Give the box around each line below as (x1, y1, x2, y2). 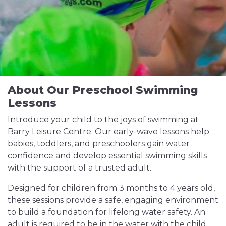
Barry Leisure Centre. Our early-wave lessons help (8, 127, 209, 136)
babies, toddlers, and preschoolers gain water (8, 139, 190, 148)
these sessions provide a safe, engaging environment (8, 195, 218, 205)
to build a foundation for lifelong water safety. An (8, 207, 205, 217)
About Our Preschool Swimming (8, 83, 198, 96)
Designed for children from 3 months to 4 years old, (8, 183, 215, 193)
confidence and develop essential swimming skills (8, 151, 207, 160)
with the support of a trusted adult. (8, 163, 151, 173)
